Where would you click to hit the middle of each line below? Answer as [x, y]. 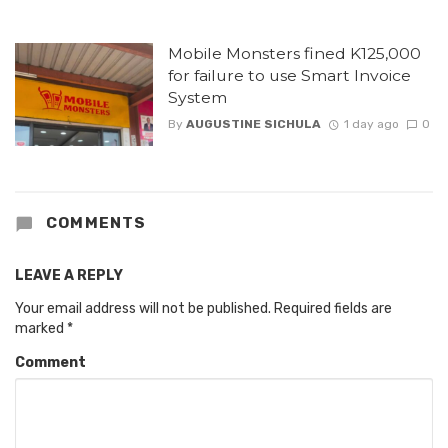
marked [41, 328]
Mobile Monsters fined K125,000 [294, 53]
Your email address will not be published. [143, 308]
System [197, 97]
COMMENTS [94, 222]
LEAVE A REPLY [69, 275]
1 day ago [371, 123]
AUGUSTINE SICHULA [253, 123]
